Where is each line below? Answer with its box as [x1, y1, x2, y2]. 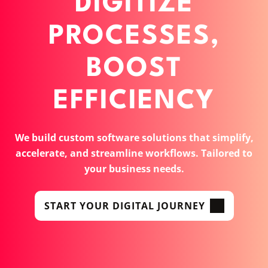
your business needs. [84, 162, 184, 175]
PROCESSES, [48, 23, 220, 50]
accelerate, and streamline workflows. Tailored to [16, 146, 252, 160]
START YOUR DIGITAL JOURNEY [44, 199, 205, 212]
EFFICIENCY [53, 87, 215, 115]
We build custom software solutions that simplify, [14, 130, 254, 144]
